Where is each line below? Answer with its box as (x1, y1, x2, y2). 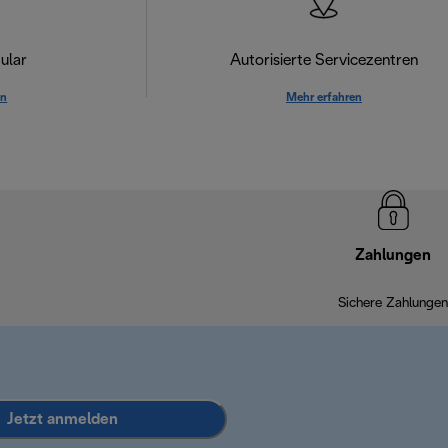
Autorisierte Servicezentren (229, 53, 418, 68)
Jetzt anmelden (6, 411, 118, 427)
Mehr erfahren (285, 92, 362, 103)
